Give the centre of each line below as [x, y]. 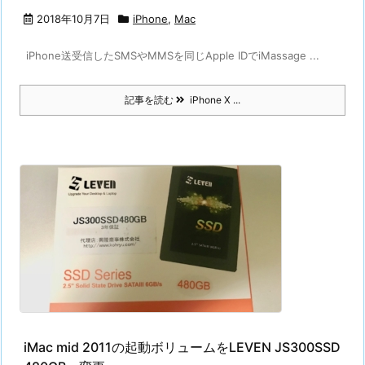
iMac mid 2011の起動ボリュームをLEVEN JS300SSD [182, 347]
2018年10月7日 [73, 19]
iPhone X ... [213, 100]
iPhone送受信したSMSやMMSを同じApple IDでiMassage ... [169, 55]
